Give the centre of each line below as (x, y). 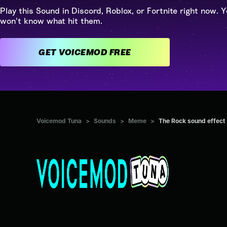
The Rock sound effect (192, 121)
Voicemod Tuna (59, 121)
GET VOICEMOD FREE (120, 52)
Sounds (105, 121)
